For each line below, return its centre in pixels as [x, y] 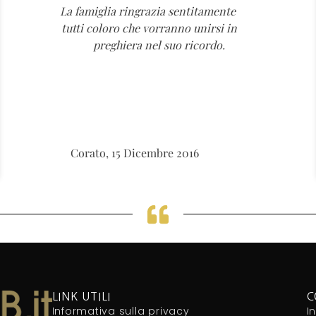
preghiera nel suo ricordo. [135, 44]
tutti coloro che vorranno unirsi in [135, 28]
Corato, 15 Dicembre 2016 [135, 153]
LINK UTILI [81, 296]
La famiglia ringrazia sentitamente [135, 11]
